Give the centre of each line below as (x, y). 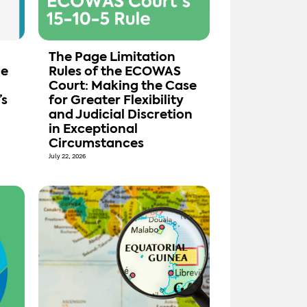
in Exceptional (93, 130)
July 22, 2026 (67, 157)
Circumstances (98, 144)
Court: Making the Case (123, 87)
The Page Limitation (112, 58)
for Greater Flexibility (116, 101)
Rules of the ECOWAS (115, 72)
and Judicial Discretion (121, 115)
